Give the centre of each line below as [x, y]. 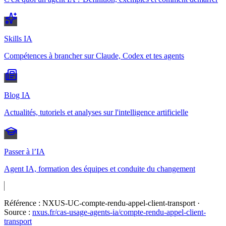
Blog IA [17, 95]
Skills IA [18, 39]
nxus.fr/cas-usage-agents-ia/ [76, 212]
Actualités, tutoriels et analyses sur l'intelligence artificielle [96, 112]
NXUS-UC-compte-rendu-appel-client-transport [119, 203]
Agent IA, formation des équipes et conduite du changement [100, 169]
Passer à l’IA [24, 152]
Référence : [23, 203]
